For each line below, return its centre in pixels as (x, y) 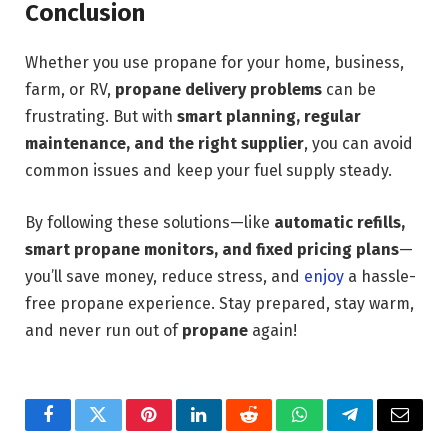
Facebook (81, 429)
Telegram (382, 429)
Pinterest (179, 429)
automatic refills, (339, 222)
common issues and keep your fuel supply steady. (208, 171)
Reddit (271, 429)
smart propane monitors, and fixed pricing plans (212, 249)
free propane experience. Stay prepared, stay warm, (219, 303)
